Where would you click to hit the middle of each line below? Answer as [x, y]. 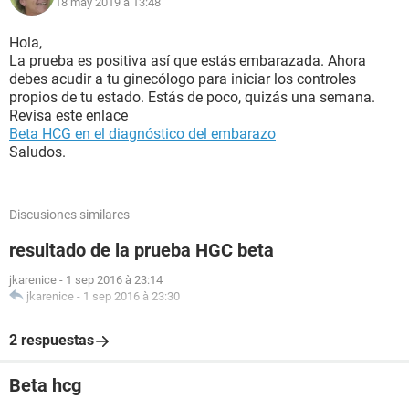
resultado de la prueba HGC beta [142, 250]
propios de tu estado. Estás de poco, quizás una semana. [192, 97]
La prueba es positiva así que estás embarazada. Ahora [188, 61]
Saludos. [37, 152]
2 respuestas [52, 340]
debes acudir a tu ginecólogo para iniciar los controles [183, 79]
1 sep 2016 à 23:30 [131, 296]
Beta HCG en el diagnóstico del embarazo [142, 134]
